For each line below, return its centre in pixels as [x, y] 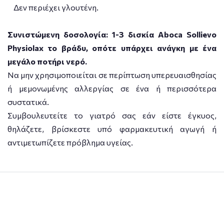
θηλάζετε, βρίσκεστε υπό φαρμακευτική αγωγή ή [112, 129]
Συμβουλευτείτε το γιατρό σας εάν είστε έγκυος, [112, 115]
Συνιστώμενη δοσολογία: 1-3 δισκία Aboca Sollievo [112, 34]
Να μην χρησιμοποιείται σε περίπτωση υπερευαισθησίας [112, 75]
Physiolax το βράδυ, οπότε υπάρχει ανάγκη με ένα [112, 48]
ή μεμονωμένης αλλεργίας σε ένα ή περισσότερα [112, 88]
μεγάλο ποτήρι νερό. [47, 61]
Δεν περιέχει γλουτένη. [53, 7]
